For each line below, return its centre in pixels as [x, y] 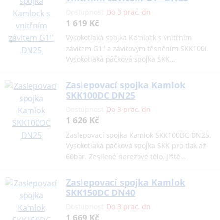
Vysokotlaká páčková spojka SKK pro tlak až [136, 146]
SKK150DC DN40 [101, 193]
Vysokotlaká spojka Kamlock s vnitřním [129, 38]
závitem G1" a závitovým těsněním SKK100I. [137, 49]
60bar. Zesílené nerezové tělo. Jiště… [126, 157]
